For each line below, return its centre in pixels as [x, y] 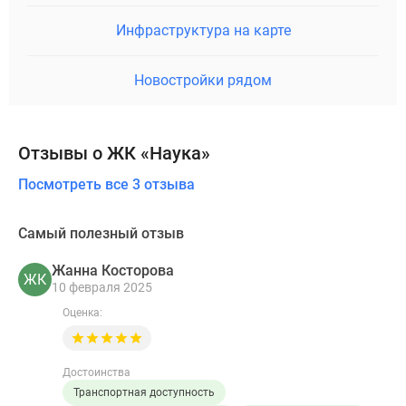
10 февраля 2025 [102, 287]
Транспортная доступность [144, 393]
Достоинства [97, 373]
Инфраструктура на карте [203, 31]
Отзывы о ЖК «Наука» [114, 154]
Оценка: [82, 313]
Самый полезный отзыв [101, 234]
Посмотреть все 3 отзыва [106, 185]
